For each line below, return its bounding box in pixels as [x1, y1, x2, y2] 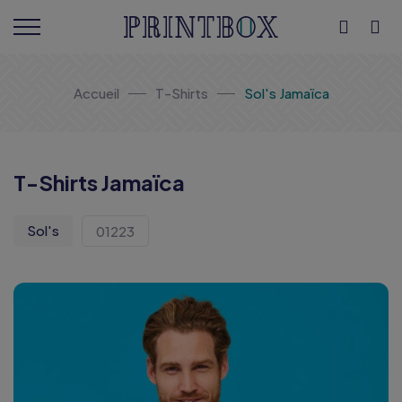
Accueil [73, 84, 119, 101]
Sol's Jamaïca [243, 84, 329, 101]
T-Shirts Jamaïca [13, 169, 185, 196]
